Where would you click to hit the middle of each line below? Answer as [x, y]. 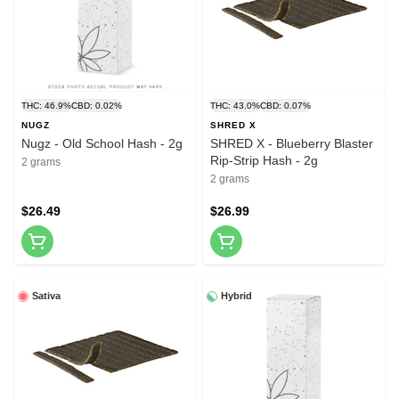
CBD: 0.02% [97, 106]
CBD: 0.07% [285, 106]
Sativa [46, 296]
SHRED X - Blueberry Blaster [292, 144]
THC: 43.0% [235, 106]
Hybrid [236, 296]
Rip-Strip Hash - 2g [264, 161]
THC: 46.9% [46, 106]
